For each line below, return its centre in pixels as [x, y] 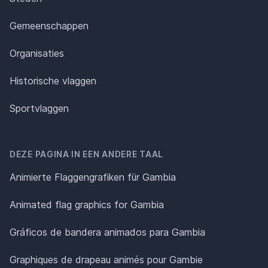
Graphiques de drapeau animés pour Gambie [106, 260]
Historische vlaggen [53, 81]
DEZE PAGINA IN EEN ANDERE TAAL [86, 154]
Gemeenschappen [49, 26]
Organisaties [37, 54]
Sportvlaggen [39, 109]
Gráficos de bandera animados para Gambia [107, 232]
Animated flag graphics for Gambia [87, 205]
